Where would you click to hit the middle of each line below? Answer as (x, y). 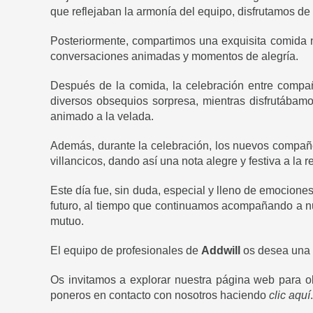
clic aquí (290, 295)
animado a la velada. (102, 116)
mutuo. (67, 221)
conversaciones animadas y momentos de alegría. (174, 56)
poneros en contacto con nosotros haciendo (160, 295)
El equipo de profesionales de (126, 250)
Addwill (221, 250)
